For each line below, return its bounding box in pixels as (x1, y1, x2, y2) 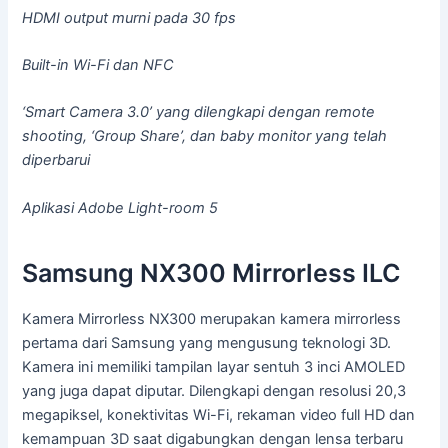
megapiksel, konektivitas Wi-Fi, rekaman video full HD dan (22, 405, 416, 424)
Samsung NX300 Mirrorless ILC (22, 258, 402, 289)
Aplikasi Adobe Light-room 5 (22, 198, 219, 217)
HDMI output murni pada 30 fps (22, 8, 237, 27)
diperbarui (22, 151, 91, 170)
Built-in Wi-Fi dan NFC (22, 55, 175, 74)
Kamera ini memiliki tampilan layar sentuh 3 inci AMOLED (22, 357, 406, 376)
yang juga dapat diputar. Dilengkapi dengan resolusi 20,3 (22, 381, 407, 400)
